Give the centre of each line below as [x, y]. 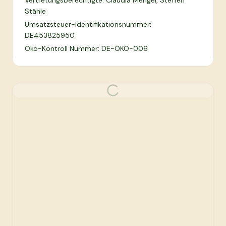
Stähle [35, 11]
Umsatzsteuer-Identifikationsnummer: [88, 24]
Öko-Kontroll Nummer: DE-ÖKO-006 [86, 48]
